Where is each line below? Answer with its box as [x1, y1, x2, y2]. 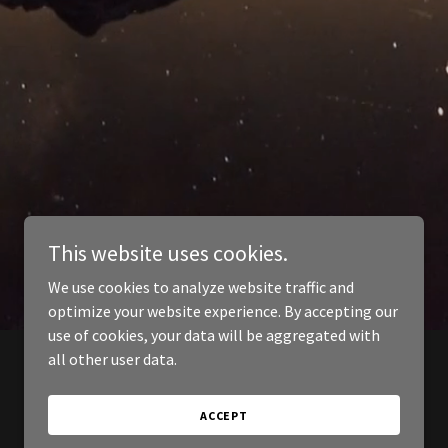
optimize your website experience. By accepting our [48, 301, 398, 321]
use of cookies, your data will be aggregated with [48, 325, 380, 345]
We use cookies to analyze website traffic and [48, 277, 354, 297]
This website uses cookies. [48, 239, 288, 267]
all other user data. [48, 349, 177, 369]
